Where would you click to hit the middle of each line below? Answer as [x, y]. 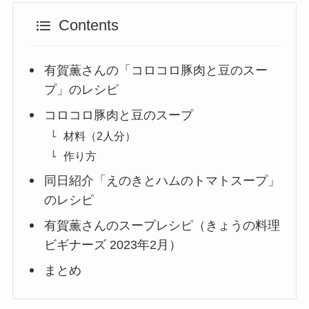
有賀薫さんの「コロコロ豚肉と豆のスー [156, 71]
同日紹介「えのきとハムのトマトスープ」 [162, 181]
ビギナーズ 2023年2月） [112, 245]
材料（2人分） [99, 136]
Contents [88, 25]
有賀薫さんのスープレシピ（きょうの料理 [162, 226]
